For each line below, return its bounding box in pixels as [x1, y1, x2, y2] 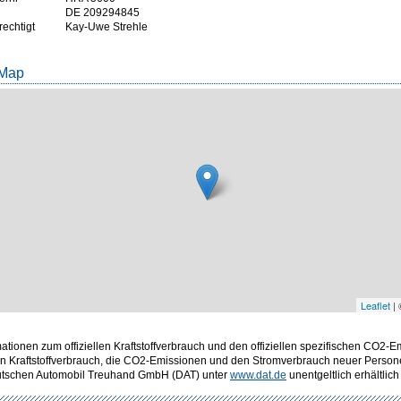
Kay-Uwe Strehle [65, 21, 148, 33]
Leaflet [361, 298, 390, 312]
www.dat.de [230, 369, 286, 381]
